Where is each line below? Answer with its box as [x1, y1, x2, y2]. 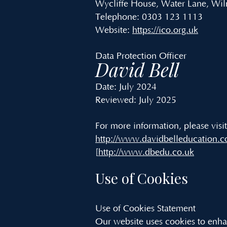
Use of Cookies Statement [95, 204, 196, 214]
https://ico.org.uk [132, 25, 198, 35]
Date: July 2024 [95, 82, 157, 92]
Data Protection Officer [95, 51, 186, 61]
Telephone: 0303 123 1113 [95, 12, 207, 22]
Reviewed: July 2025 [95, 95, 176, 105]
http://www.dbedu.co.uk [98, 147, 194, 158]
